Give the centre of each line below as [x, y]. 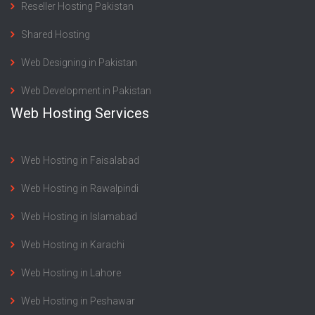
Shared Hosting [56, 34]
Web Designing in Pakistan [79, 63]
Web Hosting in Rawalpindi [80, 188]
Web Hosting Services [80, 113]
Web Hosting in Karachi [73, 245]
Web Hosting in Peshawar [78, 301]
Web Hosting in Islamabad [79, 217]
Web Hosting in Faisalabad [80, 160]
